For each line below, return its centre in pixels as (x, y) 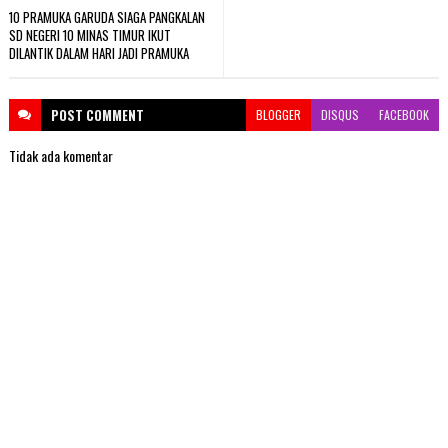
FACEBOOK (404, 115)
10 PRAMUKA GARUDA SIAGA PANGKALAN (106, 17)
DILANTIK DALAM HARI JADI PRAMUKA (98, 53)
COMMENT (114, 115)
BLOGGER (279, 115)
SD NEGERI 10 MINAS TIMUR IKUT (89, 35)
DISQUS (340, 115)
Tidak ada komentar (60, 156)
